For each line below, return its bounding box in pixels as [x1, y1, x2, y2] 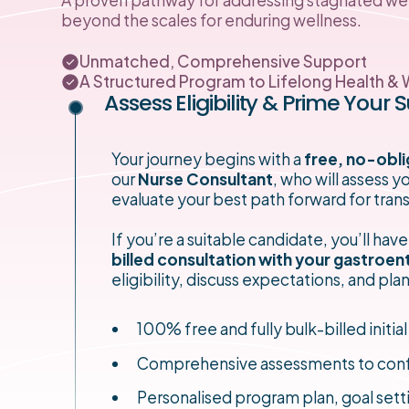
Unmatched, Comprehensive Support [79, 51, 367, 72]
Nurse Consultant [138, 169, 274, 190]
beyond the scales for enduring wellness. [61, 9, 362, 30]
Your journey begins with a [111, 149, 305, 170]
